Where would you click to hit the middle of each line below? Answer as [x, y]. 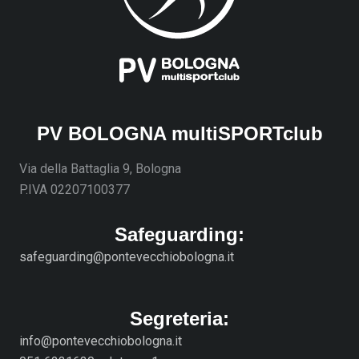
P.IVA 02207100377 [75, 189]
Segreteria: [179, 319]
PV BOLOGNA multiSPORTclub [179, 133]
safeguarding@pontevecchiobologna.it [127, 257]
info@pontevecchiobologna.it [101, 341]
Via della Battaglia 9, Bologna [100, 168]
